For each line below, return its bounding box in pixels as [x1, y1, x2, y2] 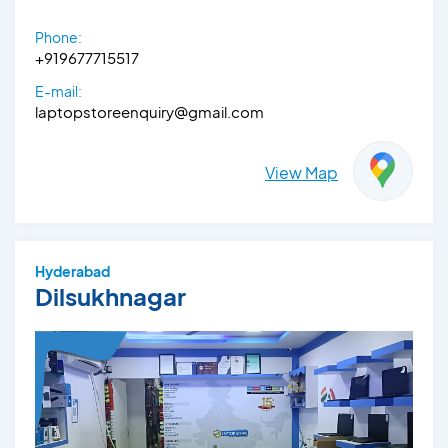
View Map [265, 162, 338, 184]
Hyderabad [35, 262, 110, 281]
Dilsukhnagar [35, 281, 186, 312]
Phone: [35, 28, 82, 47]
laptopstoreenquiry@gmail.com [35, 102, 264, 122]
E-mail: [35, 82, 82, 101]
